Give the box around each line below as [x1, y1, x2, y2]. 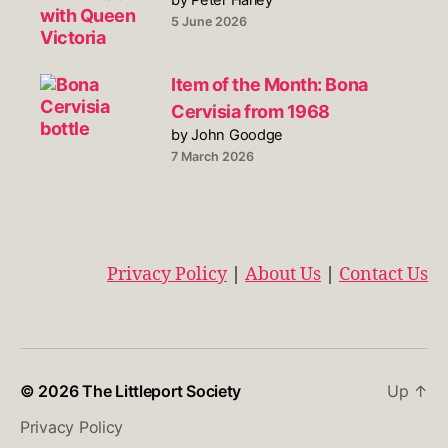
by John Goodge [171, 125, 284, 144]
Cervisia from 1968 [171, 100, 330, 122]
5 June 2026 [171, 13, 247, 29]
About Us [245, 262, 321, 286]
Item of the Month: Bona [171, 73, 368, 95]
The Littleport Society [82, 380, 242, 401]
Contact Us [339, 262, 428, 286]
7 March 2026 [171, 148, 254, 164]
